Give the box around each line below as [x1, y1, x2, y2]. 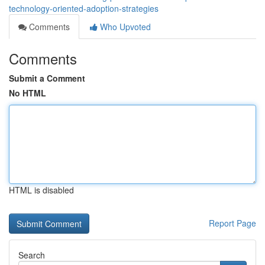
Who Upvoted [98, 21, 151, 33]
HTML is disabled [9, 184, 74, 196]
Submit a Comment [9, 72, 85, 84]
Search [18, 249, 45, 261]
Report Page [209, 217, 256, 229]
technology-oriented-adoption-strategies [9, 2, 159, 14]
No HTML [9, 87, 46, 99]
